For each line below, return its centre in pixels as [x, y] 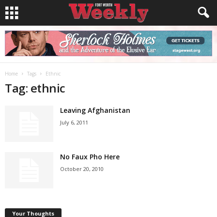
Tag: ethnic [35, 88]
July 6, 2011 [74, 122]
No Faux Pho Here [90, 157]
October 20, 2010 [82, 169]
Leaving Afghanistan [95, 110]
